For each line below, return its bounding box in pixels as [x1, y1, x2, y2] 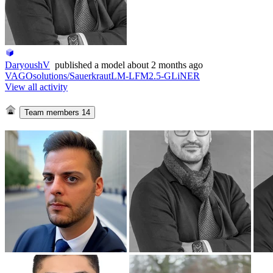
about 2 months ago [127, 59, 203, 70]
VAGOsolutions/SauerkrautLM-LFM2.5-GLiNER [5, 70, 200, 81]
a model [92, 59, 125, 70]
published [55, 59, 92, 70]
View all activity [5, 81, 68, 92]
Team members [24, 108, 82, 118]
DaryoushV [5, 59, 50, 70]
